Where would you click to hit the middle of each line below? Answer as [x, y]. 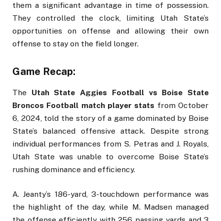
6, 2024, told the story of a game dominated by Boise [110, 118]
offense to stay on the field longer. [75, 44]
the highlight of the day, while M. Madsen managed [110, 207]
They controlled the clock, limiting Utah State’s [110, 18]
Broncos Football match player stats [84, 105]
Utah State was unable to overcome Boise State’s [110, 156]
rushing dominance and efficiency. [74, 169]
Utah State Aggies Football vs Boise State [120, 92]
